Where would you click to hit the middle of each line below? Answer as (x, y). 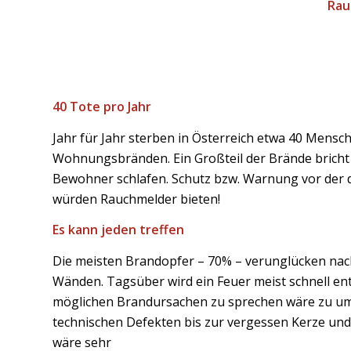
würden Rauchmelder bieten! (136, 199)
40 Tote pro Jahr (102, 107)
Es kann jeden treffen (118, 230)
